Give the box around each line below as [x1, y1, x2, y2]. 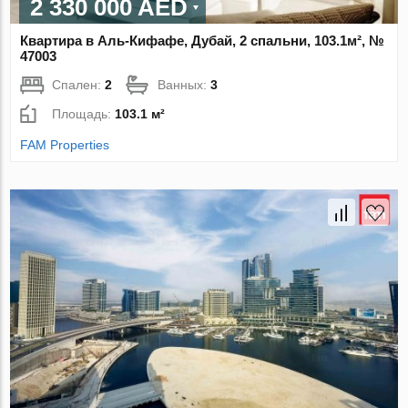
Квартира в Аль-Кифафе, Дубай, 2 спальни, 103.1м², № [20, 32, 385, 48]
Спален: [52, 76, 106, 92]
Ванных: [158, 76, 211, 92]
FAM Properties [20, 137, 110, 152]
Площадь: [52, 106, 116, 121]
